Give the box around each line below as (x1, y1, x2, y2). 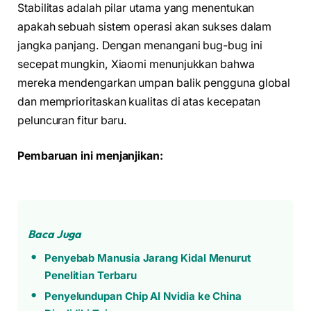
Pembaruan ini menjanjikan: (17, 149, 163, 163)
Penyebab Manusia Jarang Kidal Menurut (44, 251, 251, 264)
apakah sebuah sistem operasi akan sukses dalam (17, 19, 272, 33)
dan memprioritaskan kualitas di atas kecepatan (17, 94, 261, 108)
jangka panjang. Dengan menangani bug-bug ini (17, 38, 262, 52)
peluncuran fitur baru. (17, 113, 128, 127)
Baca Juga (28, 226, 82, 241)
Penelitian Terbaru (44, 268, 137, 282)
